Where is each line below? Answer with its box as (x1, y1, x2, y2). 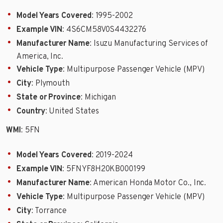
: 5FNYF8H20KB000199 (62, 164, 145, 175)
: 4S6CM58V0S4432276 (62, 24, 146, 35)
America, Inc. (16, 51, 64, 62)
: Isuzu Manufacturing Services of (89, 38, 209, 49)
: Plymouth (31, 78, 70, 89)
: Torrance (31, 206, 67, 217)
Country (16, 106, 45, 116)
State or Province (16, 92, 81, 103)
